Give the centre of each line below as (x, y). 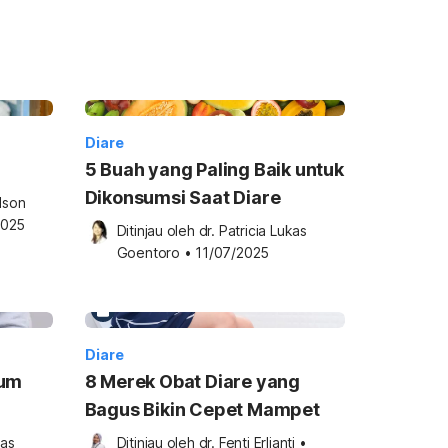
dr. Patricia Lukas (253, 230)
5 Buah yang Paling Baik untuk (214, 169)
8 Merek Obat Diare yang (192, 381)
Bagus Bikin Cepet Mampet (202, 409)
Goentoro (148, 252)
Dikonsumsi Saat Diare (182, 197)
